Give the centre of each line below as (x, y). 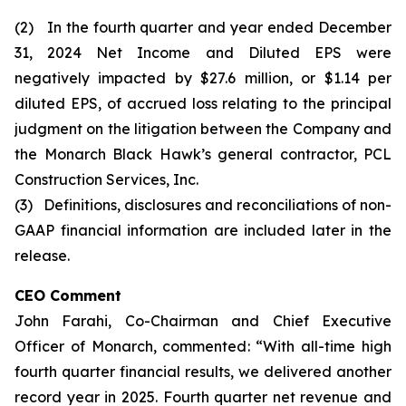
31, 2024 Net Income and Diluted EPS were (203, 53)
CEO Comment (68, 295)
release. (42, 256)
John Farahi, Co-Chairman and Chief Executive (203, 321)
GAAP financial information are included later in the (203, 230)
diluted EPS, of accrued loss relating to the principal (203, 103)
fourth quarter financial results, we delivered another (203, 372)
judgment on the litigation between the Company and (203, 129)
